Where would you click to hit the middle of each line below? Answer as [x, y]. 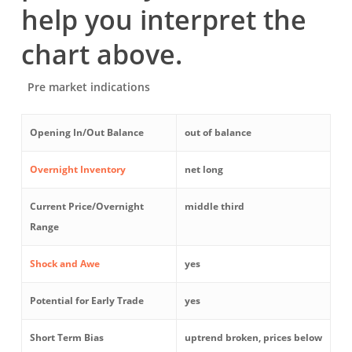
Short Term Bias [66, 337]
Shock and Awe [64, 263]
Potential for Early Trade [86, 300]
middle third [214, 206]
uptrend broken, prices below [253, 337]
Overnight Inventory [77, 169]
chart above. [101, 54]
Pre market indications [85, 86]
